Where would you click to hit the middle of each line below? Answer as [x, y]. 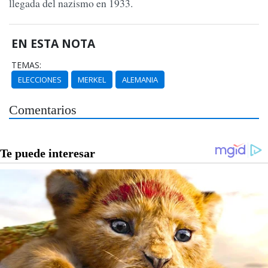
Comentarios [43, 110]
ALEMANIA [140, 79]
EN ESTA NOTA [54, 43]
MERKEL [92, 79]
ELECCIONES [40, 79]
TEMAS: [27, 65]
